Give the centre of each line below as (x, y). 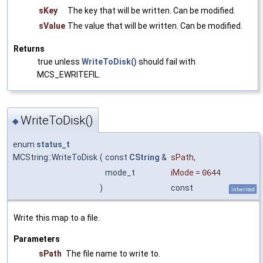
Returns (29, 49)
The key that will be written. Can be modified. (151, 11)
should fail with (166, 62)
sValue (52, 26)
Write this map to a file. (57, 218)
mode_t (121, 172)
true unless (59, 62)
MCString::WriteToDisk (55, 157)
